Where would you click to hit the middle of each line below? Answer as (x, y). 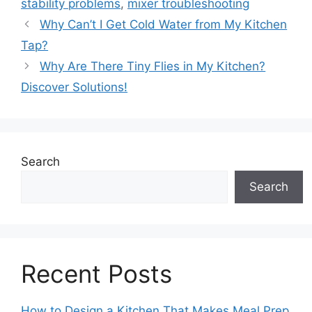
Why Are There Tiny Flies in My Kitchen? (153, 66)
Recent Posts (96, 273)
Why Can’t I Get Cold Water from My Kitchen (164, 24)
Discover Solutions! (74, 87)
